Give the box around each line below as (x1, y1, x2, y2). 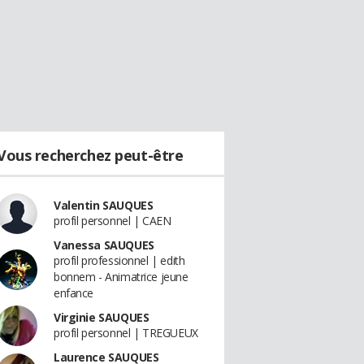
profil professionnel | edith (54, 253, 185, 268)
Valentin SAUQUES (54, 197, 154, 213)
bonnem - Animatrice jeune (54, 269, 188, 284)
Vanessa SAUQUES (54, 237, 154, 253)
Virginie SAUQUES (54, 310, 149, 325)
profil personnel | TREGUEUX (54, 325, 198, 340)
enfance (54, 285, 94, 301)
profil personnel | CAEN (54, 213, 171, 228)
